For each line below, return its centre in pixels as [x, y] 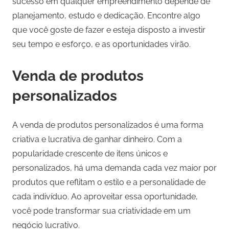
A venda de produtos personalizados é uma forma [108, 125]
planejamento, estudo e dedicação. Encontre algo [106, 16]
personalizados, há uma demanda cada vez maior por [114, 168]
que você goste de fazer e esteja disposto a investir [109, 30]
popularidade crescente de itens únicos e [90, 154]
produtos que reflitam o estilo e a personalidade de [109, 182]
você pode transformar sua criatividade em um [101, 211]
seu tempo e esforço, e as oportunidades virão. [101, 44]
